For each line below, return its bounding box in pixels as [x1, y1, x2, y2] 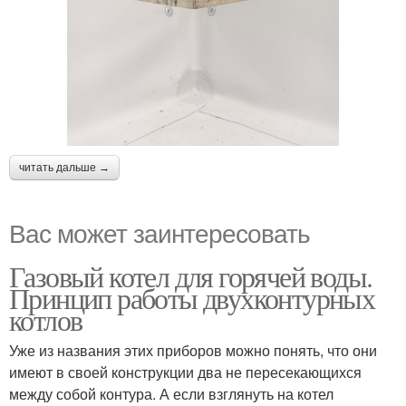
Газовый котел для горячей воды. [9, 256, 372, 295]
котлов [9, 299, 82, 339]
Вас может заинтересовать [9, 213, 310, 250]
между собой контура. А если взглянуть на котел [9, 382, 333, 404]
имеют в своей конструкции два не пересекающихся [9, 361, 362, 382]
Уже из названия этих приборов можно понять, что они [9, 339, 377, 361]
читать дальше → [19, 160, 110, 174]
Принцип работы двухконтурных [9, 277, 375, 317]
